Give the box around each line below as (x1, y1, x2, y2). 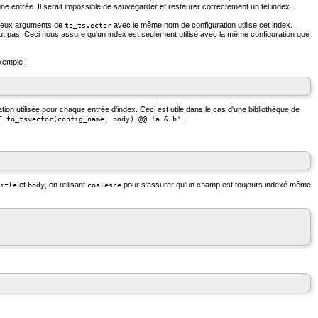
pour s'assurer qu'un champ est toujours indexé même (121, 180, 311, 189)
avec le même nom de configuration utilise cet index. (111, 21, 292, 30)
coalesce (87, 180, 121, 189)
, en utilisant (45, 180, 87, 189)
